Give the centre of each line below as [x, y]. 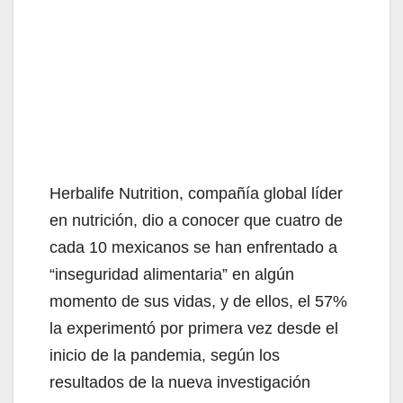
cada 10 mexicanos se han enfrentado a [193, 247]
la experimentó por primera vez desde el [194, 328]
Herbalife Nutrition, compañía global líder [196, 193]
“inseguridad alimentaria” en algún [172, 274]
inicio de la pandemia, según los [165, 355]
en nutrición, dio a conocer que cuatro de [196, 220]
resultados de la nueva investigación [180, 382]
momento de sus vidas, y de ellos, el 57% [198, 301]
